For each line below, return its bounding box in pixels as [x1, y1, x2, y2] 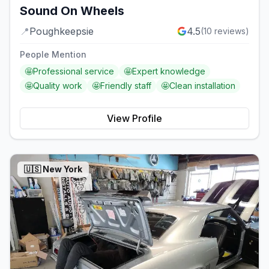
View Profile [107, 112, 162, 124]
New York [43, 163, 82, 174]
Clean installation [169, 80, 235, 91]
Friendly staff [100, 80, 151, 91]
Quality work [33, 80, 82, 91]
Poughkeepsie [29, 25, 94, 37]
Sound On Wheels [20, 3, 124, 18]
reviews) [212, 25, 249, 36]
